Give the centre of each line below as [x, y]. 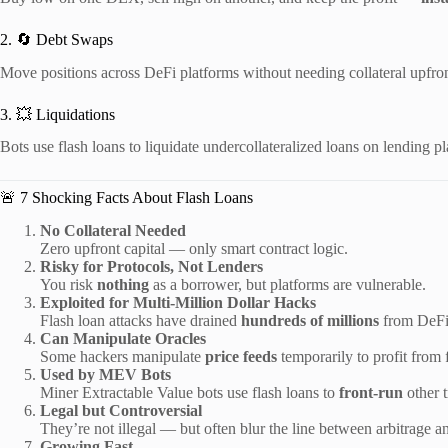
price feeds [241, 357]
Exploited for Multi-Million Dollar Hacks [178, 303]
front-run [371, 393]
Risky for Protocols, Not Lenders [151, 267]
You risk [68, 285]
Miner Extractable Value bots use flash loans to [189, 393]
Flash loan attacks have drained [140, 321]
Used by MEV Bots [105, 375]
